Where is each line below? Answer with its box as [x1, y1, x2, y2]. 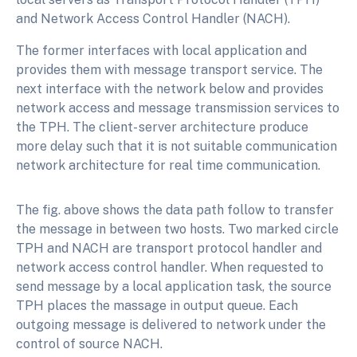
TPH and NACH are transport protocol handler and [16, 241, 322, 257]
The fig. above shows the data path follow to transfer [16, 202, 334, 218]
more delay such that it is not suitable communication [16, 139, 337, 155]
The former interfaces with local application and [16, 43, 307, 59]
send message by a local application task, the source [16, 279, 331, 295]
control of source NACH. [16, 336, 163, 352]
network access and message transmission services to [16, 100, 339, 116]
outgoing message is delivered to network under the [16, 317, 326, 333]
